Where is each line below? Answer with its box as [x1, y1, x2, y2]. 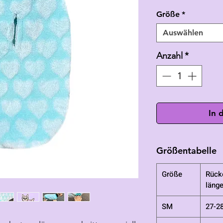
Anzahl [156, 50, 183, 62]
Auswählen [163, 28, 203, 38]
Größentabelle [156, 145, 217, 157]
